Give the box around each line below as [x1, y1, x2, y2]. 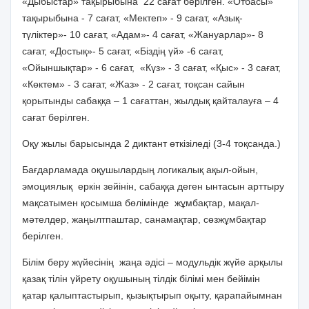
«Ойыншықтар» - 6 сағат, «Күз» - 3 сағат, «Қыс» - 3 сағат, [22, 62, 281, 73]
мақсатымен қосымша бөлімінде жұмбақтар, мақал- [22, 197, 259, 208]
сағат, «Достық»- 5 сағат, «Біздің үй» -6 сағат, [22, 46, 223, 57]
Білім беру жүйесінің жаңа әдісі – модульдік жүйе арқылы [22, 257, 283, 268]
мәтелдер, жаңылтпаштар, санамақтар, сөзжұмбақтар [22, 214, 266, 225]
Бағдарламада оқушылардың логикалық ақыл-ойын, [22, 164, 258, 175]
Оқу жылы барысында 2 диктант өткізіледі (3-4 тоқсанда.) [22, 138, 281, 149]
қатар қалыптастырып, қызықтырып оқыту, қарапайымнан [22, 290, 282, 301]
